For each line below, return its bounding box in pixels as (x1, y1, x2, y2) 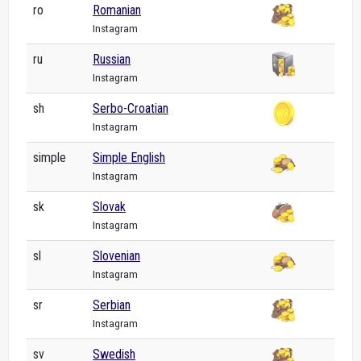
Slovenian (93, 247, 140, 263)
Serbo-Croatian (93, 100, 168, 116)
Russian (93, 51, 131, 67)
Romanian (93, 2, 141, 18)
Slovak (93, 198, 126, 214)
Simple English (93, 149, 165, 165)
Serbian (93, 297, 131, 313)
